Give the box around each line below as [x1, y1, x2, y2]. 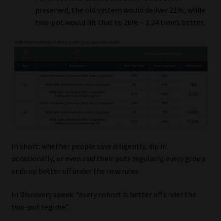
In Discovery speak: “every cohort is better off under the [11, 189, 196, 199]
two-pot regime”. [11, 201, 70, 212]
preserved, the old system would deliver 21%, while [35, 5, 206, 15]
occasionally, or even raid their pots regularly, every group [11, 153, 205, 164]
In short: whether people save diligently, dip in [11, 141, 167, 151]
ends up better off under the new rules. [11, 166, 140, 176]
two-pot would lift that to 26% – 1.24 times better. [35, 17, 205, 28]
